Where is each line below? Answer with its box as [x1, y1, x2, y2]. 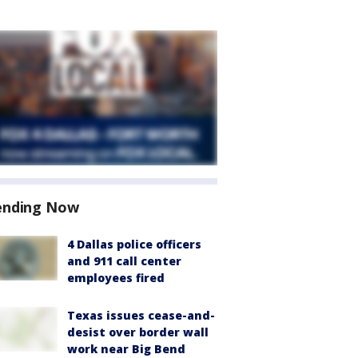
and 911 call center [67, 253, 181, 268]
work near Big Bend [67, 341, 185, 356]
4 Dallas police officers [67, 237, 201, 252]
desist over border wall [67, 324, 209, 340]
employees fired [67, 270, 165, 285]
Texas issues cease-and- [67, 308, 215, 323]
